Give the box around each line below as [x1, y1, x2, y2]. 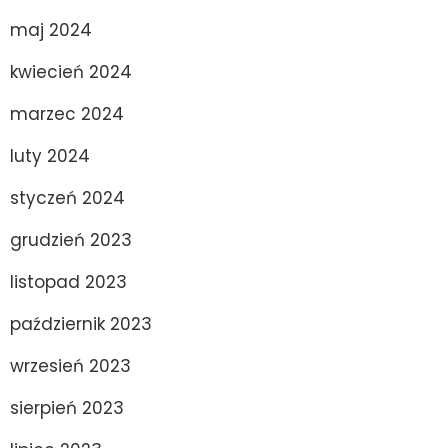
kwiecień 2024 [10, 59, 132, 84]
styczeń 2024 [10, 185, 125, 210]
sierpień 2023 [10, 395, 124, 420]
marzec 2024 [10, 101, 124, 126]
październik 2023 [10, 311, 152, 336]
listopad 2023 [10, 269, 127, 294]
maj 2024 [10, 17, 92, 42]
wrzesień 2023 [10, 353, 131, 378]
